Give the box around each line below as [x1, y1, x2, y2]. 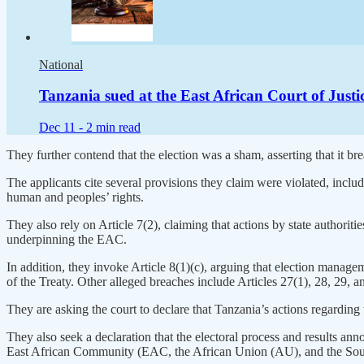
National [39, 57, 83, 71]
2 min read [86, 120, 141, 135]
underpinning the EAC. [6, 232, 127, 247]
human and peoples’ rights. [6, 190, 144, 205]
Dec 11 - [39, 120, 86, 135]
